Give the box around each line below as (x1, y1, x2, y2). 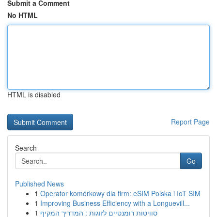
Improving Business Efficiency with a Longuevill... (40, 198, 190, 208)
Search (15, 143, 37, 153)
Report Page (171, 117, 210, 126)
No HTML (7, 10, 38, 20)
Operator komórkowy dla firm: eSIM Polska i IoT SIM (40, 188, 201, 198)
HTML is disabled (7, 90, 61, 99)
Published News (15, 179, 64, 188)
